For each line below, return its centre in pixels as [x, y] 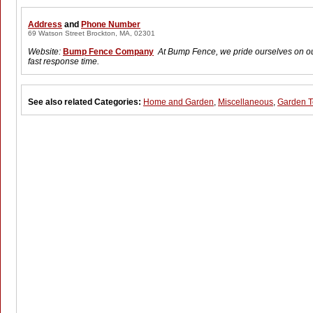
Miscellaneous [246, 102]
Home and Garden [179, 102]
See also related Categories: [86, 102]
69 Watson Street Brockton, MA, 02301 [92, 33]
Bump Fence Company [108, 52]
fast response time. [64, 61]
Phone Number [111, 24]
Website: [44, 52]
